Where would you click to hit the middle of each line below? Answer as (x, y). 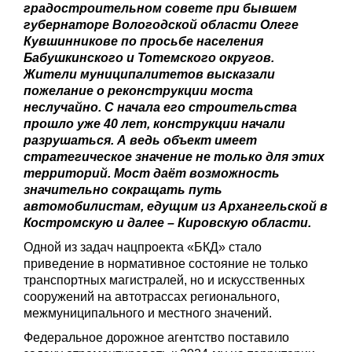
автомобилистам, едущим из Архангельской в (176, 206)
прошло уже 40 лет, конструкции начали (154, 123)
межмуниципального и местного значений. (148, 313)
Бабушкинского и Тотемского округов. (149, 57)
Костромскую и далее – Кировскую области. (167, 222)
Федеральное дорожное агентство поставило (156, 337)
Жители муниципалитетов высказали (149, 74)
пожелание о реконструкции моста (138, 90)
